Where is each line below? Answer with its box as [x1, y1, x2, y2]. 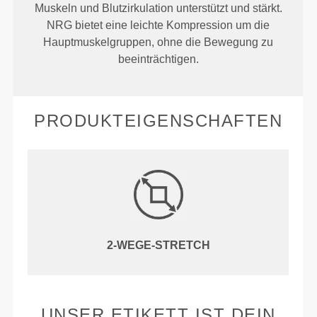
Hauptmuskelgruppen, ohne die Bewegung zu [43, 36, 274, 49]
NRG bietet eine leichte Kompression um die [47, 19, 270, 32]
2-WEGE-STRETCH [106, 239, 210, 252]
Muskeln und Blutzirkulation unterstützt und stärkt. [34, 2, 282, 15]
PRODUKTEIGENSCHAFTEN [34, 111, 283, 131]
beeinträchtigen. [117, 53, 199, 66]
